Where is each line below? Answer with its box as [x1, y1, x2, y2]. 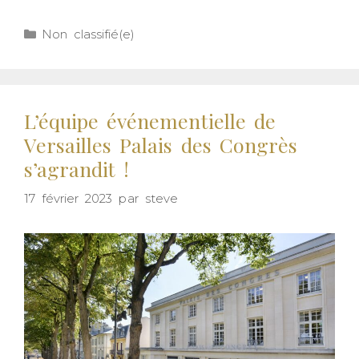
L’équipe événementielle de [24, 107, 276, 135]
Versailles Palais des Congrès [24, 131, 297, 159]
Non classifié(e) [42, 26, 135, 42]
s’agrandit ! [24, 155, 130, 183]
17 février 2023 [24, 190, 113, 206]
